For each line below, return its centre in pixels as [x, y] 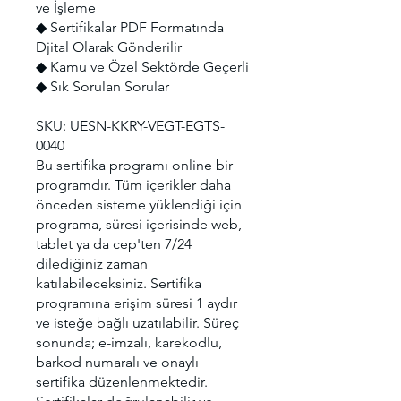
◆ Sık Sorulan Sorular [102, 86]
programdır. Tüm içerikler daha [133, 185]
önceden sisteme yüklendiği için [139, 205]
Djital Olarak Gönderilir [109, 47]
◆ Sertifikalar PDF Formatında [130, 27]
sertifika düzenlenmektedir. [122, 382]
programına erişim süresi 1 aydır [137, 303]
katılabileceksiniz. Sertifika [119, 283]
